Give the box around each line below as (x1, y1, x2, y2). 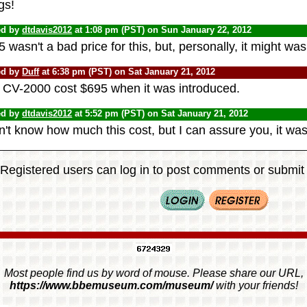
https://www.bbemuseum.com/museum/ (9, 279, 213, 291)
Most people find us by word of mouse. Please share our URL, (3, 267, 304, 279)
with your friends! (212, 279, 298, 291)
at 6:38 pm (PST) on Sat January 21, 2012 (39, 66, 224, 77)
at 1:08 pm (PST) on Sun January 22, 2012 (72, 24, 260, 35)
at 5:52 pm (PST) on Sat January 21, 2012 (72, 108, 257, 119)
